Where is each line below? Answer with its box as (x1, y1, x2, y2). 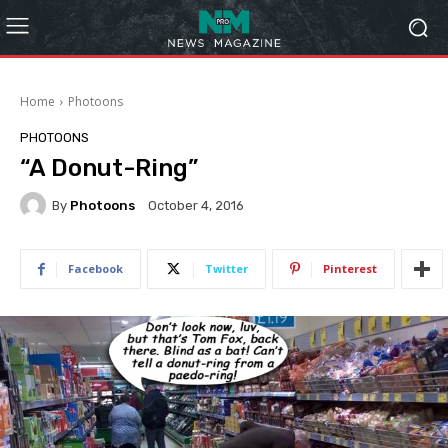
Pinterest (323, 261, 377, 276)
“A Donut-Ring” (20, 154, 198, 182)
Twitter (205, 261, 248, 276)
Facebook (68, 261, 123, 276)
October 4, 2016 (148, 198, 244, 214)
